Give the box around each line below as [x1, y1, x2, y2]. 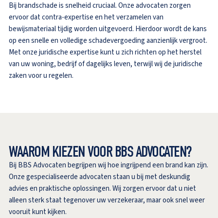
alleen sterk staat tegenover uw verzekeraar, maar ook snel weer [9, 195, 205, 205]
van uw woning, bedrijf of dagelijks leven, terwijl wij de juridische [9, 58, 202, 69]
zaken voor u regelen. [9, 70, 73, 81]
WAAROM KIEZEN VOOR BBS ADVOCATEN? [9, 142, 191, 161]
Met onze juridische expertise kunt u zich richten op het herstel [9, 47, 201, 57]
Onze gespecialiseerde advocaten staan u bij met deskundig [9, 171, 190, 182]
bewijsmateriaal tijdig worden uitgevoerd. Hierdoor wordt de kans [9, 23, 207, 34]
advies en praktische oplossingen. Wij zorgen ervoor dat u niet [9, 183, 196, 194]
